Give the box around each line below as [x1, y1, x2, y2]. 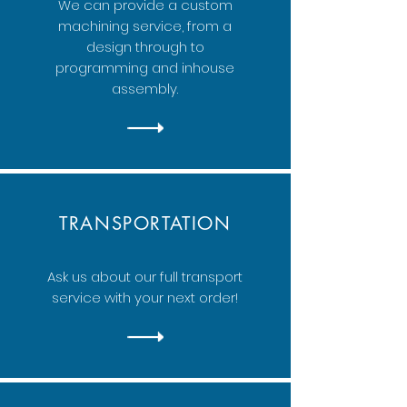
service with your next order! [52, 288, 238, 307]
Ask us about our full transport [47, 267, 243, 286]
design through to [85, 37, 204, 56]
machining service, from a [58, 16, 232, 35]
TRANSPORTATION [59, 212, 232, 235]
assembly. [112, 79, 178, 98]
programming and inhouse [55, 58, 234, 77]
